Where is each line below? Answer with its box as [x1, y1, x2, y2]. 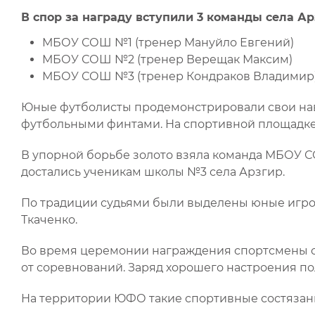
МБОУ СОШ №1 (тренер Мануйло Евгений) [42, 36, 294, 49]
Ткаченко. [21, 213, 77, 226]
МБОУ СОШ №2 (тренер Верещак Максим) [42, 53, 292, 66]
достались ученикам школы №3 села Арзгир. [21, 165, 285, 179]
